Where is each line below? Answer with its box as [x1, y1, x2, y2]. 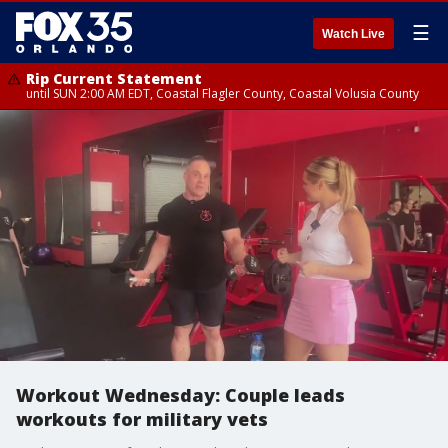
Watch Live [322, 27, 385, 41]
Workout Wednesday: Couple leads [16, 383, 345, 407]
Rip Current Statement [26, 69, 202, 88]
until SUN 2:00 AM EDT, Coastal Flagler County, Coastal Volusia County [26, 85, 419, 102]
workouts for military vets [16, 407, 268, 431]
